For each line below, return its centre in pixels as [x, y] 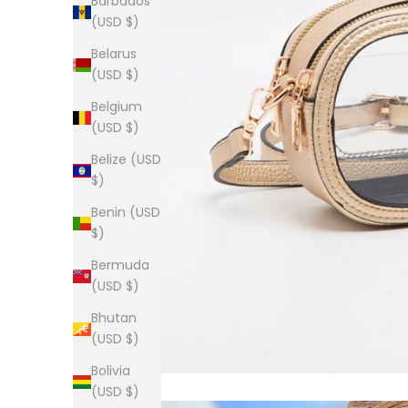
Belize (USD [126, 160]
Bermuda [120, 265]
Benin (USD [126, 213]
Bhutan [114, 318]
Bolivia [111, 371]
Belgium [117, 107]
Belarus [114, 54]
